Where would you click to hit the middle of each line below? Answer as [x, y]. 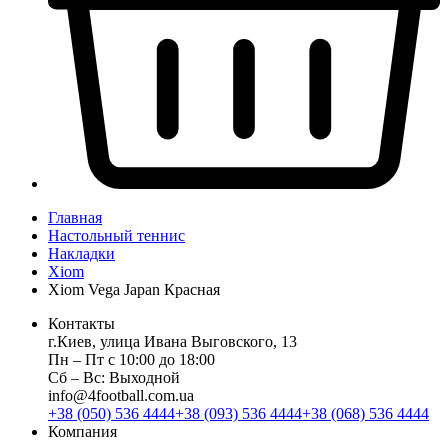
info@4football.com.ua [121, 396]
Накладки [81, 254]
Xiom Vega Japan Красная [134, 290]
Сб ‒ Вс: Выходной [114, 378]
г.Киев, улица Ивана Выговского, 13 [172, 342]
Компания [82, 432]
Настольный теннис [116, 236]
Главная [75, 218]
